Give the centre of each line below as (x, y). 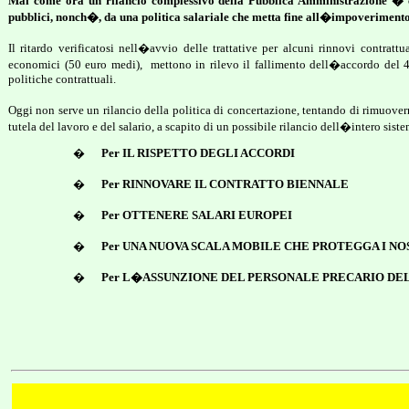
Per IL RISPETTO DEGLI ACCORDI (199, 153)
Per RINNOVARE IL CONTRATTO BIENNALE (225, 184)
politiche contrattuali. (62, 79)
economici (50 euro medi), (75, 64)
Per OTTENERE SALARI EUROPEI (197, 215)
